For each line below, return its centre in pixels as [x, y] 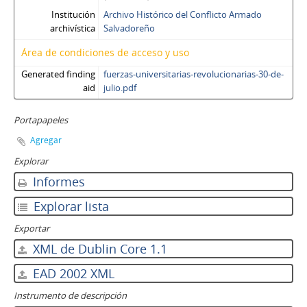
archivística [72, 28]
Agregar [46, 140]
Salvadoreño [129, 28]
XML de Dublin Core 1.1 [98, 249]
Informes [57, 182]
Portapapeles [41, 120]
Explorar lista [70, 206]
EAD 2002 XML [72, 273]
